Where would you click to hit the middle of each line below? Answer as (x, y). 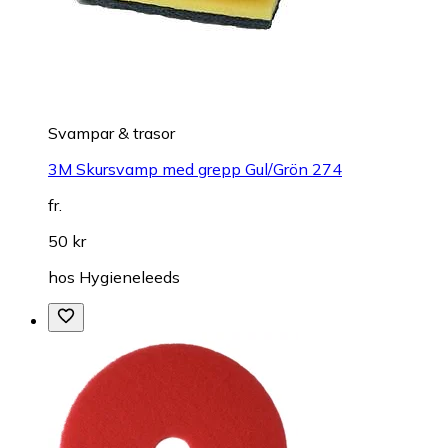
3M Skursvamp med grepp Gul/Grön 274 (195, 169)
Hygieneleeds (129, 277)
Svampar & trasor (111, 133)
